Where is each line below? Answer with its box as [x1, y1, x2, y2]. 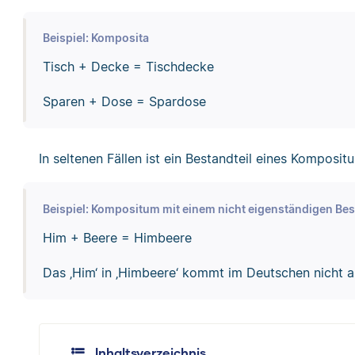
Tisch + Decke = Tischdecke [42, 58, 214, 74]
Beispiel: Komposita [42, 30, 149, 44]
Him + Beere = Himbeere [42, 229, 192, 246]
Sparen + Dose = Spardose [42, 93, 206, 109]
